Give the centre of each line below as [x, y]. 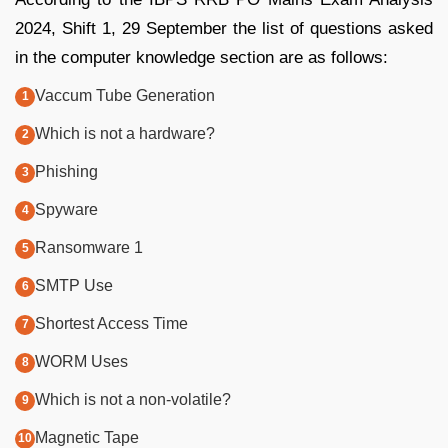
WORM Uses [81, 361]
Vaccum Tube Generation [125, 95]
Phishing [66, 171]
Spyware [66, 209]
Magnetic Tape [87, 437]
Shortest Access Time [111, 323]
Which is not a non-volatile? [133, 399]
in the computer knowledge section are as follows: [201, 57]
